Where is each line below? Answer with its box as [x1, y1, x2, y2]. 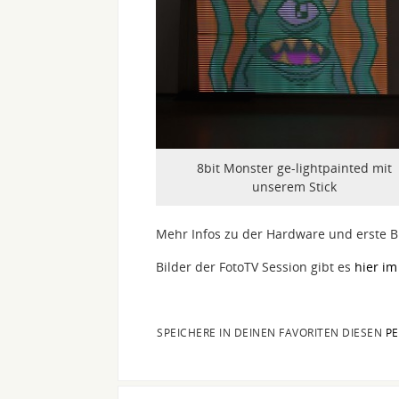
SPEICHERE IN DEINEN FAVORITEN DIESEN [157, 325, 386, 340]
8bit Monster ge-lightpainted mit [196, 159, 392, 177]
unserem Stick [251, 178, 337, 196]
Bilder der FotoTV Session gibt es [156, 258, 354, 276]
